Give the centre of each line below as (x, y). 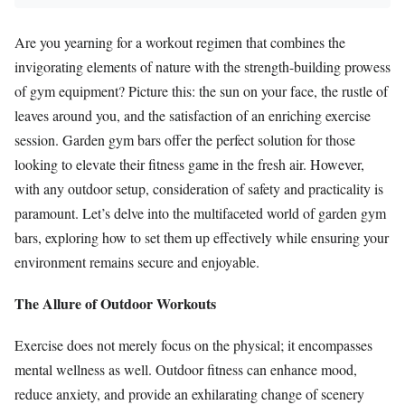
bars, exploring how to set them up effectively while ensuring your (202, 237)
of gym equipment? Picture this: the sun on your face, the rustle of (201, 90)
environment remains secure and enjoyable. (137, 261)
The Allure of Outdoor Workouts (115, 304)
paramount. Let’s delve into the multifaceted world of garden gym (200, 212)
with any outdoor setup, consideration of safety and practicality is (199, 188)
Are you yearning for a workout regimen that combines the (180, 42)
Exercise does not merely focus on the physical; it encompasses (193, 345)
